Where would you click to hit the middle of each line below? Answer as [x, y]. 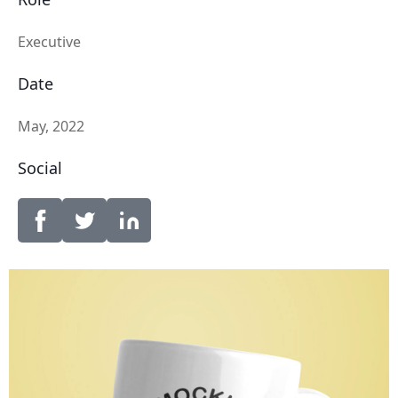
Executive [49, 42]
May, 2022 [51, 126]
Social [40, 168]
